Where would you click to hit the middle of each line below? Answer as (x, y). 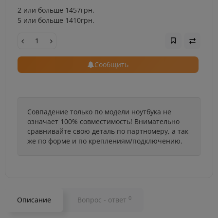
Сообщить (111, 64)
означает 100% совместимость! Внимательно (103, 121)
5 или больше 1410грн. (56, 20)
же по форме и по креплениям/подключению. (105, 141)
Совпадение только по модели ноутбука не (99, 111)
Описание (34, 200)
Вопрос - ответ (103, 200)
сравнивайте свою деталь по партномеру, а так (108, 131)
